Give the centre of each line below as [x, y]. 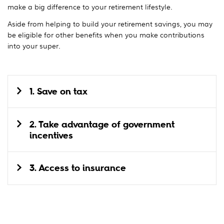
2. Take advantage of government [102, 124]
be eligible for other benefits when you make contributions [106, 34]
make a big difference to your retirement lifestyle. [90, 6]
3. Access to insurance [78, 168]
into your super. [34, 45]
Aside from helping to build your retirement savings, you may [110, 23]
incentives [51, 135]
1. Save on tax [58, 91]
